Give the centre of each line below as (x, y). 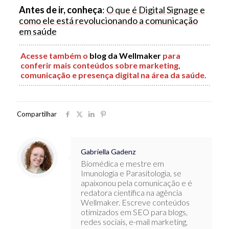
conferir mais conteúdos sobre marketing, (100, 65)
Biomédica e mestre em (122, 163)
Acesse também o (55, 55)
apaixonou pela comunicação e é (136, 182)
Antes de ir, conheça (60, 9)
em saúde (38, 31)
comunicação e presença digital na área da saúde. (113, 75)
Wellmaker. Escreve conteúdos (135, 202)
